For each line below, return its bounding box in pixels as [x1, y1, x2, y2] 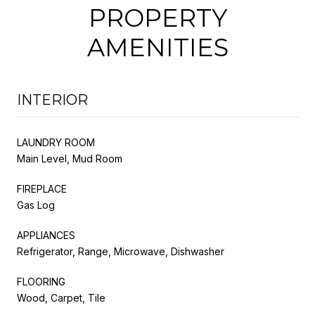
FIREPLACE [17, 182, 67, 195]
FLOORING [17, 275, 65, 288]
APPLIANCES [17, 229, 75, 241]
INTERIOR [17, 91, 88, 108]
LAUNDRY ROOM [17, 136, 95, 148]
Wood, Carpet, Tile [17, 291, 105, 304]
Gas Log [17, 198, 55, 211]
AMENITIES [86, 32, 229, 63]
